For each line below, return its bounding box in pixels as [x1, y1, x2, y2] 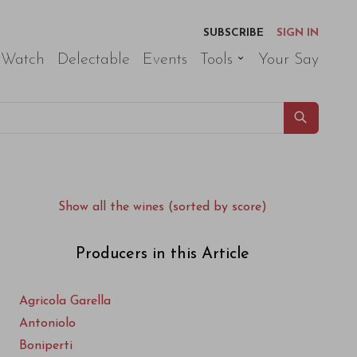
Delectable [57, 52, 130, 68]
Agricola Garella [19, 295, 111, 308]
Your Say [258, 52, 319, 68]
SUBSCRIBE [203, 28, 264, 38]
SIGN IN [277, 28, 319, 38]
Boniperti [19, 339, 73, 352]
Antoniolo [19, 317, 76, 330]
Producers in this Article [76, 246, 249, 262]
